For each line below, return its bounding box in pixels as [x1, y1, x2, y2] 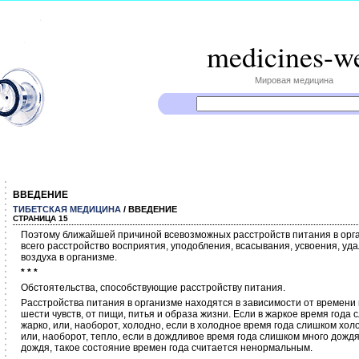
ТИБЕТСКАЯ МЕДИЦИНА [13, 204, 121, 214]
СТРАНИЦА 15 [13, 214, 68, 223]
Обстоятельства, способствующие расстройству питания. [21, 282, 285, 293]
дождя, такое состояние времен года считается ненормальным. [21, 342, 313, 353]
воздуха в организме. [21, 252, 117, 263]
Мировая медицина [254, 75, 333, 85]
